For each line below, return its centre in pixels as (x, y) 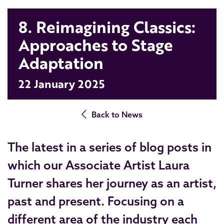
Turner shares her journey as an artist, (112, 183)
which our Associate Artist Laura (98, 165)
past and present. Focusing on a (96, 201)
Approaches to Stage (96, 45)
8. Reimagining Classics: (107, 27)
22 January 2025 (61, 83)
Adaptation (61, 63)
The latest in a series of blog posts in (109, 147)
